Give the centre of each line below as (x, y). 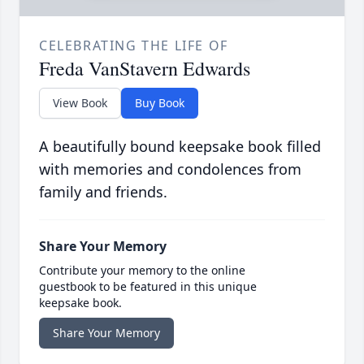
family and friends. (103, 191)
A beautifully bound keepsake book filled (180, 146)
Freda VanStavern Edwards (145, 68)
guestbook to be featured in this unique (148, 286)
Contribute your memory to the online (142, 270)
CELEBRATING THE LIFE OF (134, 45)
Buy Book (160, 102)
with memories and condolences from (170, 169)
